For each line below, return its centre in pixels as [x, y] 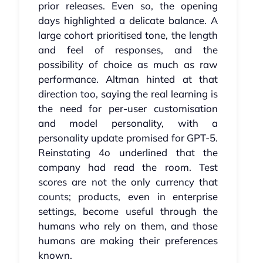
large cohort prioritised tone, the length [128, 35]
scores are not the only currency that [128, 182]
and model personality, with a [128, 123]
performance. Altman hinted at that [128, 79]
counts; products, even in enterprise [128, 197]
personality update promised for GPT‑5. [128, 138]
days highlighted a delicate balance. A [128, 21]
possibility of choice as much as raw [128, 65]
